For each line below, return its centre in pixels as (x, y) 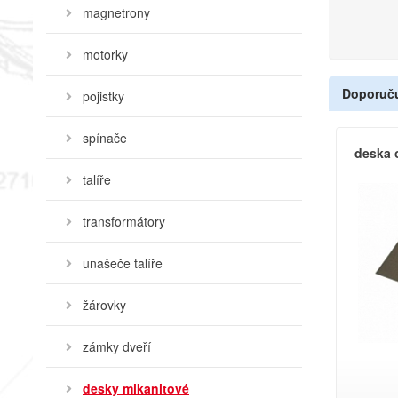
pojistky (103, 96)
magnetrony (116, 12)
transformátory (124, 221)
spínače (105, 138)
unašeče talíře (123, 263)
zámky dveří (117, 346)
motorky (105, 54)
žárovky (104, 305)
